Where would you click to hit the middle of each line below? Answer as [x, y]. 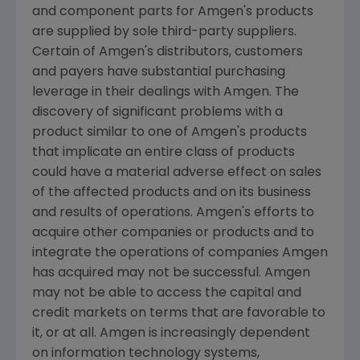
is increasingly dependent [228, 334]
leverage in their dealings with [128, 93]
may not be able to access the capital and [167, 294]
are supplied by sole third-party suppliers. [164, 33]
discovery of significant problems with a [157, 113]
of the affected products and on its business [172, 193]
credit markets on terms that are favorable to [179, 314]
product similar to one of [112, 133]
